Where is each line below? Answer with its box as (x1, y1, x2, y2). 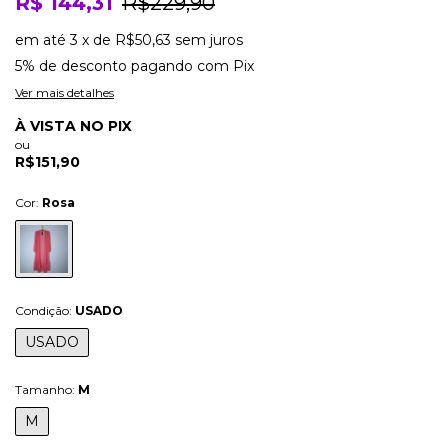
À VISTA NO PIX (15, 116, 132, 135)
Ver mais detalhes (15, 84, 114, 100)
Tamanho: (15, 381, 78, 397)
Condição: (15, 302, 75, 318)
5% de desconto (15, 56, 127, 75)
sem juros (175, 30, 243, 49)
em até (15, 30, 70, 49)
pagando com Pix (127, 56, 254, 75)
